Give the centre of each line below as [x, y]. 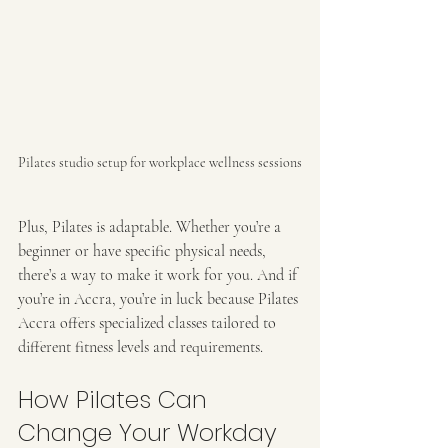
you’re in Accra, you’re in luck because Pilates [160, 298]
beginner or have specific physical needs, [144, 250]
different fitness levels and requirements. [140, 346]
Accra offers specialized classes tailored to [149, 322]
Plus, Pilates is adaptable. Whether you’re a [151, 226]
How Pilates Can [116, 399]
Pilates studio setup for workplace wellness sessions [160, 162]
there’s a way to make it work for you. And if [159, 274]
